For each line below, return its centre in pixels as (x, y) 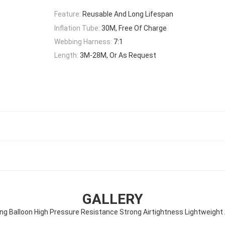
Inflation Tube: (77, 28)
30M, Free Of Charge (134, 28)
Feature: (68, 14)
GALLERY (113, 199)
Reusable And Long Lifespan (128, 14)
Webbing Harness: (83, 41)
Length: (66, 55)
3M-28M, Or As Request (118, 55)
